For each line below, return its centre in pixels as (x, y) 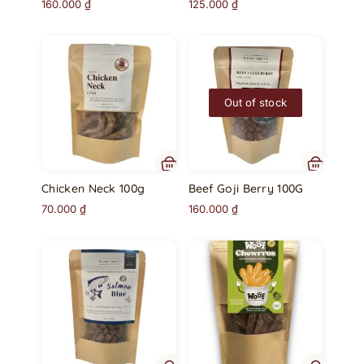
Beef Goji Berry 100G (246, 188)
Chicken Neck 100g (93, 188)
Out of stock (255, 102)
